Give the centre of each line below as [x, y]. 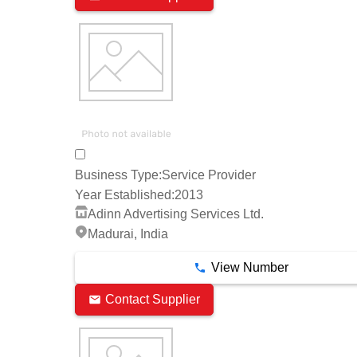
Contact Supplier [153, 299]
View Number [249, 267]
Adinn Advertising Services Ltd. [176, 214]
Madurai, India [128, 233]
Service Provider [209, 175]
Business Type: [118, 175]
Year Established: [125, 194]
